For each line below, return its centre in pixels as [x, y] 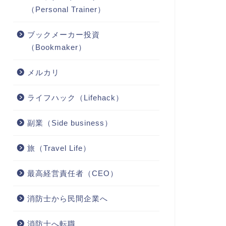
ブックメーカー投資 [63, 34]
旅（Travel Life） [59, 148]
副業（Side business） [70, 123]
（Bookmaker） [56, 47]
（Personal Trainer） [66, 9]
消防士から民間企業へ [67, 198]
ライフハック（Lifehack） [75, 97]
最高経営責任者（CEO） [72, 173]
